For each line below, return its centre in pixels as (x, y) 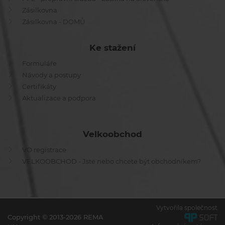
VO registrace (44, 150)
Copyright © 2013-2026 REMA (55, 217)
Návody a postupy (51, 75)
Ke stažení (113, 48)
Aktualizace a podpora (59, 98)
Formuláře (39, 64)
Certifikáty (39, 87)
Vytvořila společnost (187, 208)
